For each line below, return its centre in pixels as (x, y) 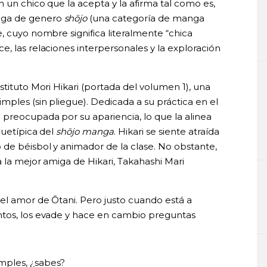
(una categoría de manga (146, 18)
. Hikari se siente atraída (167, 131)
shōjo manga (85, 131)
